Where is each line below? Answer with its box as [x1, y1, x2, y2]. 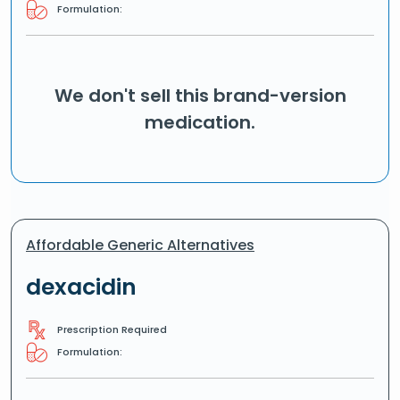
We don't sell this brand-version [54, 83, 346, 108]
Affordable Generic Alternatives [26, 235, 254, 255]
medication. [145, 110, 255, 135]
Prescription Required [57, 322, 167, 337]
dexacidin [26, 271, 137, 303]
